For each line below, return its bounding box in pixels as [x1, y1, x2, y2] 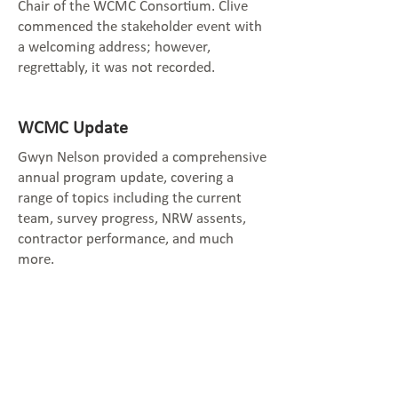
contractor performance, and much [18, 232, 234, 247]
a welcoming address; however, [18, 40, 211, 55]
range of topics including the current [18, 191, 242, 206]
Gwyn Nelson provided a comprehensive [18, 150, 267, 165]
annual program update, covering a [18, 171, 234, 186]
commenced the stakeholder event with [18, 20, 262, 35]
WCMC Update [18, 120, 132, 138]
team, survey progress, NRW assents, [18, 211, 246, 227]
